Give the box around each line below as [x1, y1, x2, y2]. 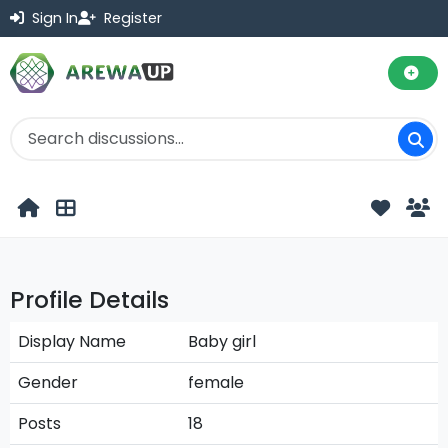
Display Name [18, 330, 126, 353]
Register [100, 8, 162, 28]
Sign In [28, 8, 78, 28]
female [188, 371, 244, 394]
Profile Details [10, 283, 169, 316]
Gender [18, 371, 78, 394]
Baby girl [188, 330, 256, 353]
